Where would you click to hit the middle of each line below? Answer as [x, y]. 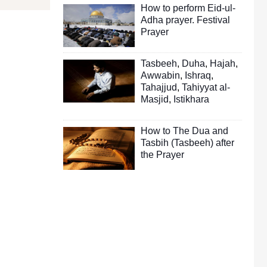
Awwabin [160, 75]
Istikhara [191, 99]
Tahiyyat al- [206, 87]
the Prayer [162, 154]
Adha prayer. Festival [185, 20]
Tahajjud [159, 87]
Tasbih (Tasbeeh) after [187, 142]
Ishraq [198, 75]
